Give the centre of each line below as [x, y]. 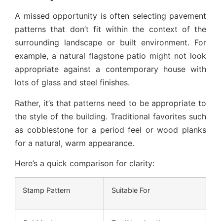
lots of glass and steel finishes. [72, 83]
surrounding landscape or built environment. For [110, 43]
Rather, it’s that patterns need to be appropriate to [110, 103]
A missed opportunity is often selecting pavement [110, 16]
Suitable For [131, 190]
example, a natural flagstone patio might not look [110, 56]
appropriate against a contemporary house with [110, 69]
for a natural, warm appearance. [74, 143]
